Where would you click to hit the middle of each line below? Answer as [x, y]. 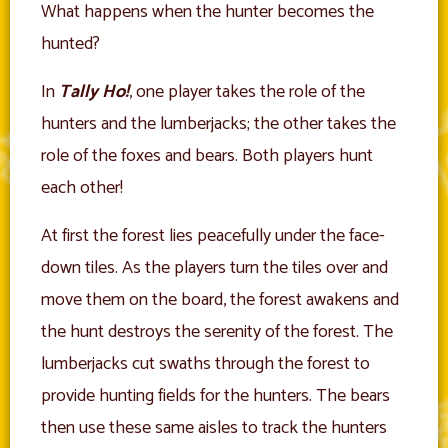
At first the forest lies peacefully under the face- [213, 235]
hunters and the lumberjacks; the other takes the [218, 123]
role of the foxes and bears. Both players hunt [207, 155]
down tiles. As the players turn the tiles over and [214, 267]
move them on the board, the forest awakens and [220, 299]
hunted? [70, 43]
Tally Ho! [94, 91]
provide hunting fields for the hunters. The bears [215, 395]
